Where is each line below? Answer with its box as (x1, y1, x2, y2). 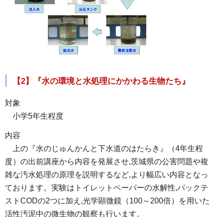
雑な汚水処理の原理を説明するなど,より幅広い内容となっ (5, 170, 208, 179)
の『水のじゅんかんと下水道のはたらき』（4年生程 (20, 144, 203, 153)
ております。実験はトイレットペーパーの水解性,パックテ (5, 184, 208, 192)
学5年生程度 (20, 112, 63, 121)
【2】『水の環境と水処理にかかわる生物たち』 (13, 76, 190, 86)
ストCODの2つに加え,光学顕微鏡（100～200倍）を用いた (5, 197, 210, 205)
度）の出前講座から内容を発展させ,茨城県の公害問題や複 (5, 157, 208, 166)
